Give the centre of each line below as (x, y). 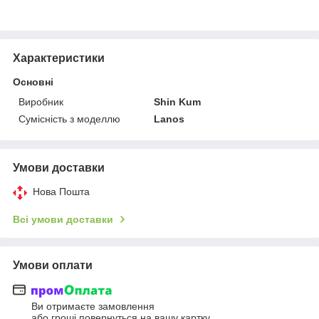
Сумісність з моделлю (69, 119)
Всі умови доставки (63, 219)
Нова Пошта (61, 191)
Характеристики (59, 58)
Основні (33, 82)
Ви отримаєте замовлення (93, 307)
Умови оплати (53, 265)
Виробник (41, 101)
